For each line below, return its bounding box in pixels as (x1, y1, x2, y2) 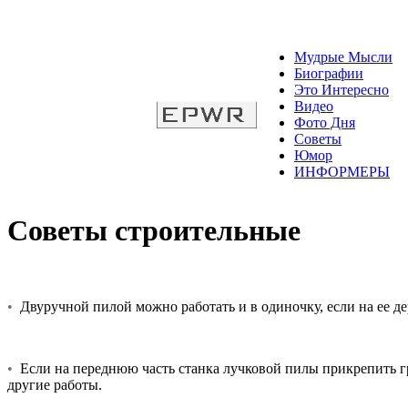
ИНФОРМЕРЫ (294, 164, 390, 179)
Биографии (294, 66, 363, 81)
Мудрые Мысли (294, 49, 393, 65)
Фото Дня (294, 115, 355, 130)
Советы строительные (7, 214, 301, 248)
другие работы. (7, 376, 102, 393)
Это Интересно (294, 82, 389, 97)
